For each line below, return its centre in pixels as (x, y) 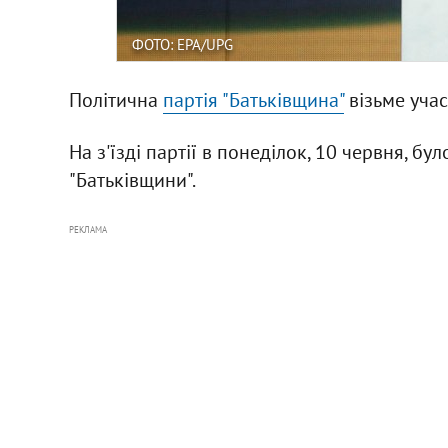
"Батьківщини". (132, 179)
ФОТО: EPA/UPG (182, 44)
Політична (115, 99)
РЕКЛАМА (87, 229)
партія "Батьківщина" (253, 99)
